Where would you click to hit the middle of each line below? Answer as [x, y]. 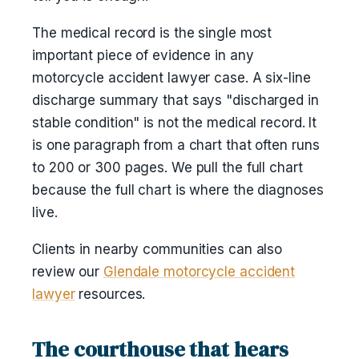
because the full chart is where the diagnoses [178, 190]
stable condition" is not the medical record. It [175, 123]
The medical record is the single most [152, 33]
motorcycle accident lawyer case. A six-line [171, 78]
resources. [110, 294]
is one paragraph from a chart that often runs [176, 145]
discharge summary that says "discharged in [175, 100]
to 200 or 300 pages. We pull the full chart [167, 167]
